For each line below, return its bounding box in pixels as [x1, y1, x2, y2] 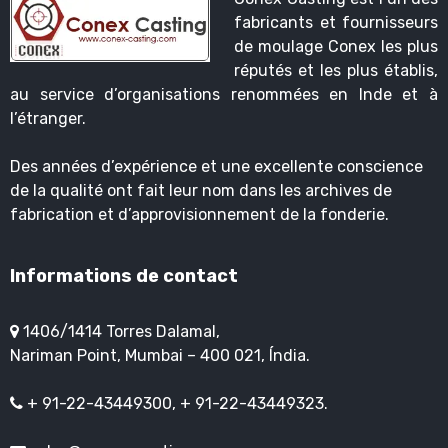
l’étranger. [10, 109, 86, 129]
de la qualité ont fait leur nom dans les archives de [10, 181, 392, 201]
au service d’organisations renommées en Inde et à [10, 85, 438, 105]
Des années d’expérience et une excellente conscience [10, 157, 423, 177]
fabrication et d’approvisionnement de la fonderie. [10, 205, 389, 225]
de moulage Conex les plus [234, 37, 438, 57]
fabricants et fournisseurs [234, 13, 438, 33]
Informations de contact [10, 265, 238, 288]
